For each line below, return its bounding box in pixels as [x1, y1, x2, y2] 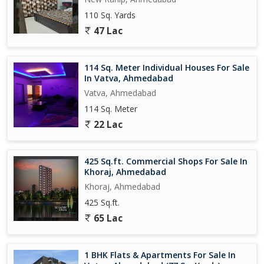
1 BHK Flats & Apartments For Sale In [84, 249, 236, 260]
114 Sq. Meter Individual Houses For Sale [84, 61, 249, 73]
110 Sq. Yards [84, 9, 136, 21]
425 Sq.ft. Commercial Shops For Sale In [84, 155, 247, 167]
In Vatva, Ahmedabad [84, 72, 173, 84]
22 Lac [91, 118, 123, 131]
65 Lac [91, 212, 123, 225]
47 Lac [91, 24, 123, 37]
